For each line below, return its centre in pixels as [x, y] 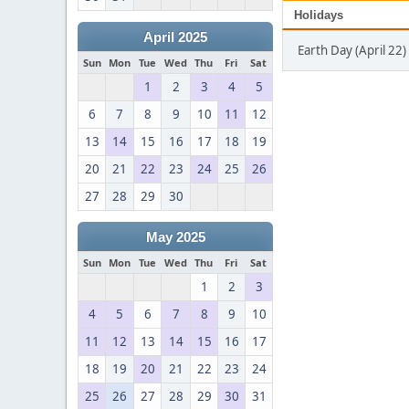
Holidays [319, 15]
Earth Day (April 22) [352, 50]
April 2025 [175, 37]
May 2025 [175, 237]
